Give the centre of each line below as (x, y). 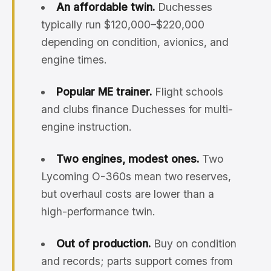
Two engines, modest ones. (127, 159)
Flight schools (187, 92)
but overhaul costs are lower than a (128, 194)
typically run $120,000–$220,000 (123, 24)
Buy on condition (193, 243)
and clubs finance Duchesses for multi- (137, 109)
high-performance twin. (98, 211)
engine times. (74, 60)
